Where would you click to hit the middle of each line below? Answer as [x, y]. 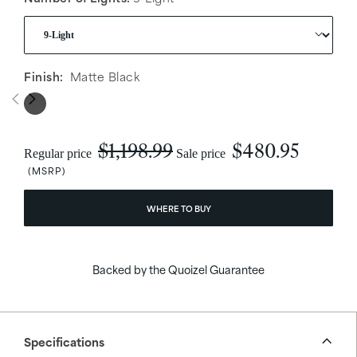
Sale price [202, 153]
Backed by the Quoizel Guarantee [178, 269]
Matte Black [104, 76]
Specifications [64, 341]
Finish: [44, 76]
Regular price [59, 153]
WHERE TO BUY [178, 208]
